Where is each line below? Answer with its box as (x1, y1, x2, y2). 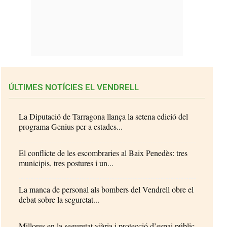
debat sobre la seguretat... (19, 194, 100, 205)
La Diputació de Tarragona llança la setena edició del (19, 110, 188, 122)
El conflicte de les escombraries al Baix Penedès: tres (19, 147, 188, 158)
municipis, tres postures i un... (19, 157, 114, 168)
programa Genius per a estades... (19, 121, 123, 132)
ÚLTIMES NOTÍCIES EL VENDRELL (9, 82, 139, 92)
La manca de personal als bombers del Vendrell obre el (19, 183, 194, 195)
